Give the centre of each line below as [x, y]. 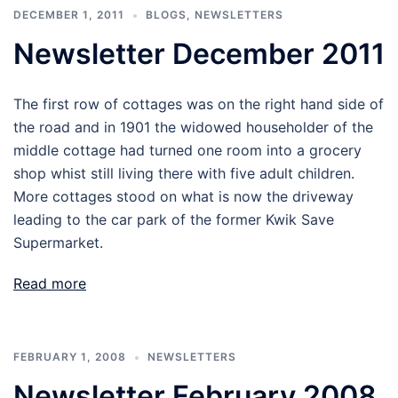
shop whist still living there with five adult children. [184, 173]
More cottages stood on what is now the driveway [183, 196]
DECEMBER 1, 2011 [69, 15]
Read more [50, 283]
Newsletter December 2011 [199, 54]
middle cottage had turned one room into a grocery [187, 150]
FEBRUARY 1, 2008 [70, 357]
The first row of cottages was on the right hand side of [199, 104]
